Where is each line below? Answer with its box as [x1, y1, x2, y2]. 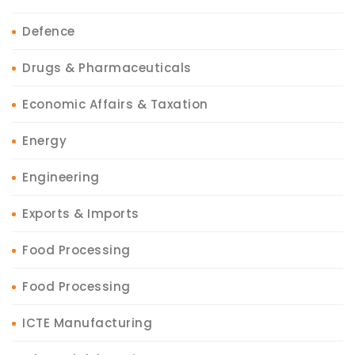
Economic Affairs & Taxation [22, 96, 208, 113]
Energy [22, 132, 67, 150]
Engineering [22, 169, 100, 186]
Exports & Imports [22, 205, 139, 223]
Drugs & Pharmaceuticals [22, 59, 192, 77]
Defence [22, 23, 75, 40]
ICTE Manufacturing [22, 315, 152, 332]
